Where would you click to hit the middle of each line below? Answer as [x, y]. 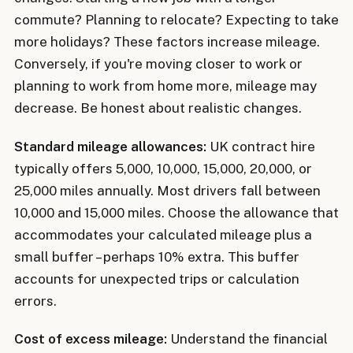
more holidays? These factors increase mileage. [167, 42]
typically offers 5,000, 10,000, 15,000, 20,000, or [163, 168]
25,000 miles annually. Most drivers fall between [167, 190]
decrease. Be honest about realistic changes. [158, 108]
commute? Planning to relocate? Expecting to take [176, 20]
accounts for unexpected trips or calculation [157, 279]
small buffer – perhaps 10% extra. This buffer [157, 256]
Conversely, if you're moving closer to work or [158, 64]
